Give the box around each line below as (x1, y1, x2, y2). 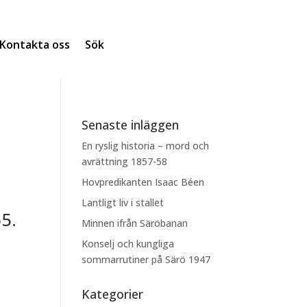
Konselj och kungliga (82, 236, 175, 250)
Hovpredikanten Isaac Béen (82, 175, 208, 188)
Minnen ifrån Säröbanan (82, 216, 188, 230)
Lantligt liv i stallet (82, 195, 164, 209)
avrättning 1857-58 (82, 154, 168, 168)
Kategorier (82, 285, 144, 302)
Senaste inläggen (82, 116, 180, 133)
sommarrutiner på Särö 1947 (82, 252, 211, 266)
